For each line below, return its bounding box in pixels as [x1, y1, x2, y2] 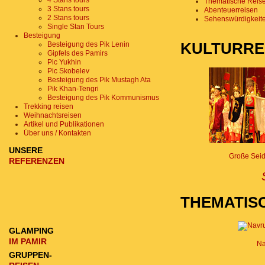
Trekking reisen [24, 102, 73, 111]
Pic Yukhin [47, 58, 81, 66]
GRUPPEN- [9, 250, 52, 260]
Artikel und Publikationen [24, 120, 104, 128]
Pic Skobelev [47, 67, 89, 75]
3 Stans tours [47, 5, 89, 13]
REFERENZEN [9, 156, 64, 166]
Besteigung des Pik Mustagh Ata [47, 76, 151, 84]
